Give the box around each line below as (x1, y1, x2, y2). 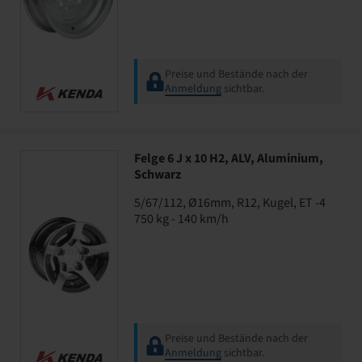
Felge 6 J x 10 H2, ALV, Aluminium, (134, 149, 323, 167)
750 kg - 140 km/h (134, 210, 229, 228)
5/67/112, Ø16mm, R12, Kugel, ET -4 (134, 194, 326, 212)
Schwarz (134, 166, 181, 183)
